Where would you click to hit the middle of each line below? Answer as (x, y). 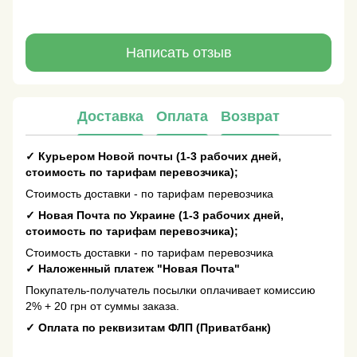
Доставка (110, 116)
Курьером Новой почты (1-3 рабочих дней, (158, 157)
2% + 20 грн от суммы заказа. (102, 306)
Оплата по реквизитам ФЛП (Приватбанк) (153, 328)
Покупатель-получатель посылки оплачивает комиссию (171, 290)
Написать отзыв (178, 52)
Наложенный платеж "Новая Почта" (137, 269)
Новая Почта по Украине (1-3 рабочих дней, (159, 216)
